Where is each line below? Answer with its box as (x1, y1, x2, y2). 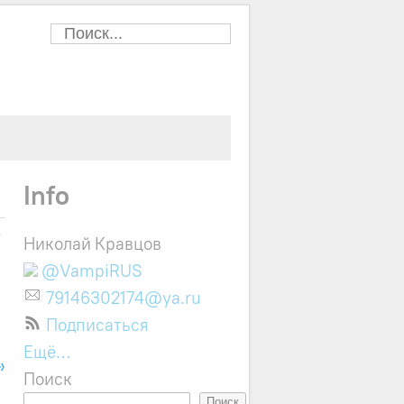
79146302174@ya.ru (45, 287, 201, 309)
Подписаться (45, 314, 149, 336)
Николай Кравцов (23, 233, 161, 255)
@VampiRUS (37, 260, 142, 282)
